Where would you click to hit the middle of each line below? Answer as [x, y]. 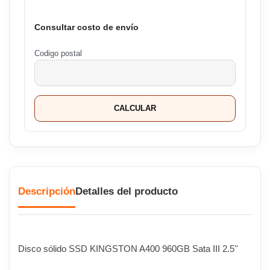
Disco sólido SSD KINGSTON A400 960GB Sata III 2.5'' [128, 249]
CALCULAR [135, 108]
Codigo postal [58, 54]
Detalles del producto [127, 192]
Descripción [47, 192]
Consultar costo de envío [86, 27]
